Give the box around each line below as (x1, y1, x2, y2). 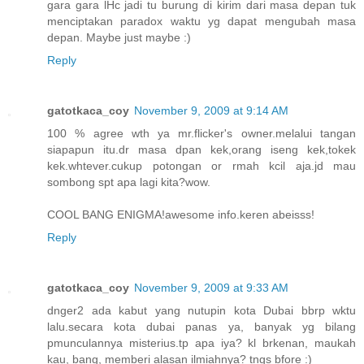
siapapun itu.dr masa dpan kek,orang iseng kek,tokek (47, 142, 356, 156)
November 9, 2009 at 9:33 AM (134, 280, 288, 294)
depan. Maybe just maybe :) (47, 30, 191, 44)
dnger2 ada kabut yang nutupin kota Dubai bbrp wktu (47, 303, 356, 317)
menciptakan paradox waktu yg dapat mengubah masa (47, 14, 356, 28)
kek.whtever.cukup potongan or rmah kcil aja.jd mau (47, 158, 356, 172)
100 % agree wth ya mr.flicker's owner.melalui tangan (47, 126, 356, 140)
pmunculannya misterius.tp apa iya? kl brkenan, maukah (47, 336, 356, 349)
